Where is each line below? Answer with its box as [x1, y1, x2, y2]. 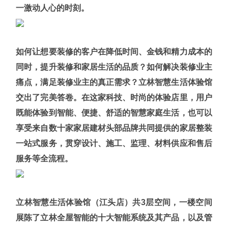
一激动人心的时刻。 [16, 3, 90, 12]
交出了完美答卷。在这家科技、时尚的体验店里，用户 [16, 93, 212, 102]
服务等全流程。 [16, 154, 73, 163]
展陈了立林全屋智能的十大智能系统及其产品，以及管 [16, 213, 212, 222]
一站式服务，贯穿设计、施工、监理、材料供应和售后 [16, 138, 212, 148]
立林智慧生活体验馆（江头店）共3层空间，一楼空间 [16, 197, 212, 207]
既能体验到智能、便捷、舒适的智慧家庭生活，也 [16, 108, 196, 117]
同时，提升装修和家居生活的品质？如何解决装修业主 [16, 62, 212, 71]
